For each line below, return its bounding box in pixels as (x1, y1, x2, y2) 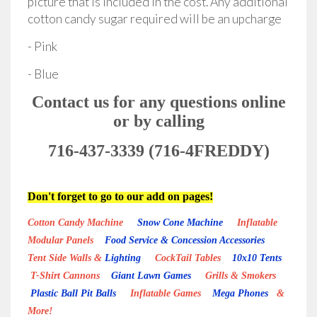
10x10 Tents (232, 253, 284, 264)
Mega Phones (212, 288, 268, 299)
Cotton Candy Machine (28, 217, 137, 229)
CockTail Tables (144, 253, 232, 264)
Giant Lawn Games (111, 270, 194, 282)
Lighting (102, 253, 144, 264)
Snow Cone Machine (137, 217, 223, 229)
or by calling (113, 112, 204, 131)
